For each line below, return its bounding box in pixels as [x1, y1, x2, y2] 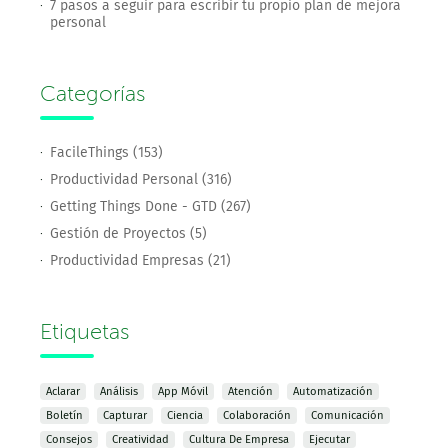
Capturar [103, 409, 147, 422]
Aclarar [46, 385, 80, 398]
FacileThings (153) [50, 144, 163, 161]
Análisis [100, 385, 138, 398]
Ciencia [167, 409, 203, 422]
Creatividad [112, 433, 169, 446]
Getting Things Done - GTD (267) [50, 198, 251, 215]
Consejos [46, 433, 92, 446]
